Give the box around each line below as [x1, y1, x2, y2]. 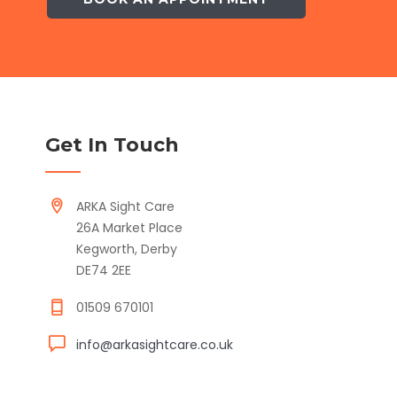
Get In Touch [45, 132, 179, 157]
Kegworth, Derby [76, 239, 177, 258]
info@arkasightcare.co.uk [76, 335, 233, 354]
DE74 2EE [76, 261, 131, 279]
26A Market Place [76, 218, 183, 237]
